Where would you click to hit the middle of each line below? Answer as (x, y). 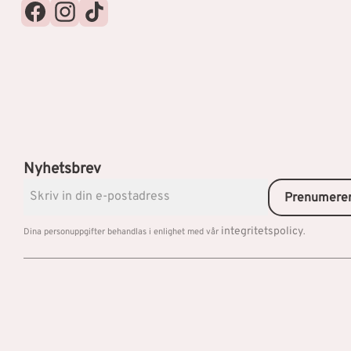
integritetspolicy (262, 232)
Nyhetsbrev (62, 170)
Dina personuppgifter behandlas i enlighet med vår (122, 232)
